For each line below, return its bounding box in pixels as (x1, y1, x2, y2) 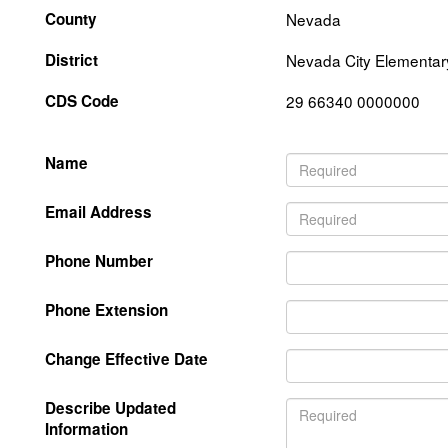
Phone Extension (45, 299, 168, 321)
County (45, 8, 97, 30)
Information (45, 418, 128, 440)
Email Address (45, 201, 152, 223)
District (45, 49, 98, 71)
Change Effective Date (45, 348, 208, 370)
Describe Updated (45, 397, 176, 419)
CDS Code (45, 90, 119, 112)
